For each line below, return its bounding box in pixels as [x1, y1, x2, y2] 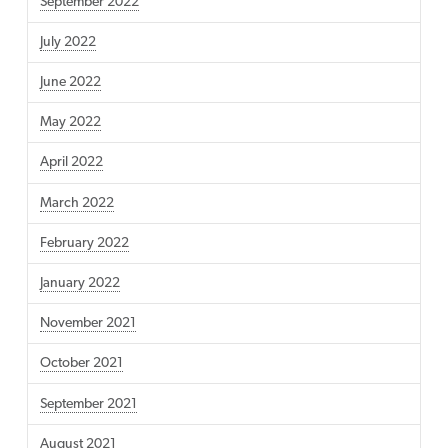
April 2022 [39, 155, 103, 171]
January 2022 [39, 276, 120, 292]
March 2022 [39, 195, 114, 211]
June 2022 [39, 75, 101, 91]
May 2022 [39, 115, 101, 131]
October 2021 [39, 356, 123, 372]
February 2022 [39, 235, 129, 251]
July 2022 [39, 34, 96, 50]
